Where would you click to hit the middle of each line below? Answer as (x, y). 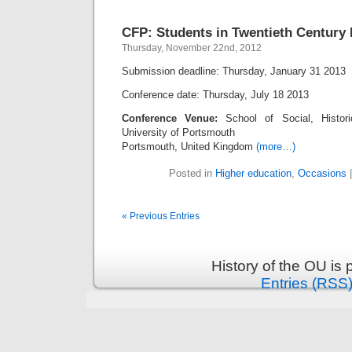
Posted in (192, 173)
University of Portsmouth (178, 132)
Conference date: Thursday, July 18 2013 (215, 95)
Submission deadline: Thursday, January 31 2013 (234, 71)
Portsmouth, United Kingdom (189, 147)
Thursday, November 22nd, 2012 (192, 48)
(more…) (276, 147)
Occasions (322, 173)
